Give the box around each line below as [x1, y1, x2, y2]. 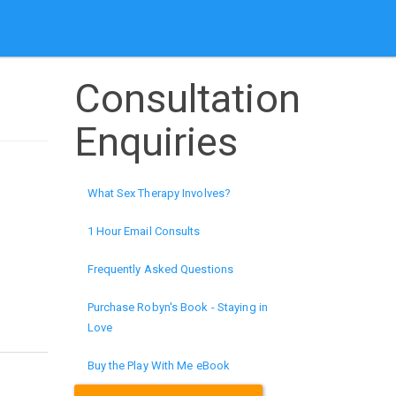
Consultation [73, 75, 301, 122]
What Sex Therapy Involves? [87, 186, 232, 200]
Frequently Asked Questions [87, 262, 234, 276]
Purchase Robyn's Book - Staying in [87, 300, 268, 314]
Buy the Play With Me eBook [87, 358, 231, 372]
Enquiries [73, 118, 239, 165]
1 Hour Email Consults [87, 224, 201, 238]
